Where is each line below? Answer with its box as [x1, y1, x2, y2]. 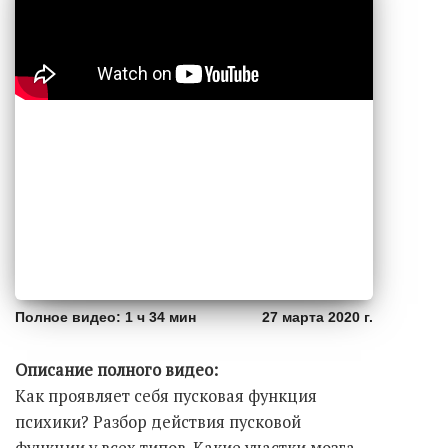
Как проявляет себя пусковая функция [15, 384, 317, 407]
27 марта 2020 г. [262, 308, 373, 325]
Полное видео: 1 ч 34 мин [15, 308, 196, 325]
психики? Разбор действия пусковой [15, 410, 301, 433]
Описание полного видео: [15, 358, 218, 381]
